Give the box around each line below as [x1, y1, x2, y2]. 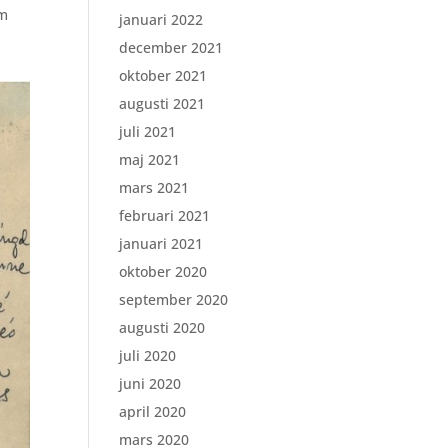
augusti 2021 [119, 94, 206, 113]
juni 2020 [119, 374, 182, 393]
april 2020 [119, 402, 187, 421]
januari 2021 [119, 234, 204, 253]
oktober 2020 [119, 262, 208, 281]
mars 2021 [119, 178, 190, 197]
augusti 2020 [119, 318, 206, 337]
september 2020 [119, 290, 229, 309]
